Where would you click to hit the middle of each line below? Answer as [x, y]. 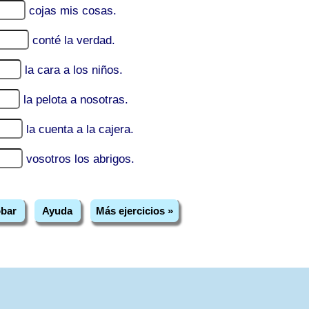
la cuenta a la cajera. [80, 129]
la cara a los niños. [74, 70]
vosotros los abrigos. [80, 159]
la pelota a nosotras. [76, 100]
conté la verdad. [74, 40]
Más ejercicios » [135, 210]
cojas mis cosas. [73, 11]
